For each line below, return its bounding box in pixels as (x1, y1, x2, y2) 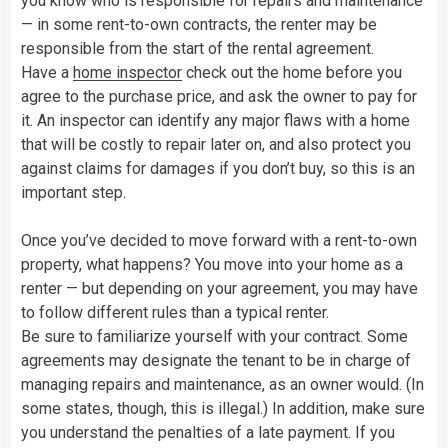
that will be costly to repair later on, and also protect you (21, 134, 411, 154)
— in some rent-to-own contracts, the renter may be (21, 14, 377, 34)
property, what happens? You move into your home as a (21, 254, 403, 274)
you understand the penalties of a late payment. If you (21, 422, 395, 442)
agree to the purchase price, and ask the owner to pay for (21, 86, 417, 106)
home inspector (73, 62, 182, 82)
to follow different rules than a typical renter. (21, 302, 329, 322)
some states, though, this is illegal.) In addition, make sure (21, 398, 425, 418)
